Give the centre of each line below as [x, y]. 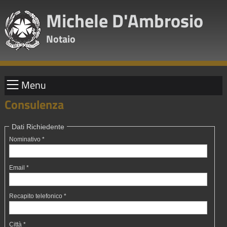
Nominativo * [27, 139]
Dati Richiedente [38, 127]
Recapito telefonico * [38, 196]
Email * [19, 168]
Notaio [61, 39]
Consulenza [34, 104]
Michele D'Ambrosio [124, 21]
